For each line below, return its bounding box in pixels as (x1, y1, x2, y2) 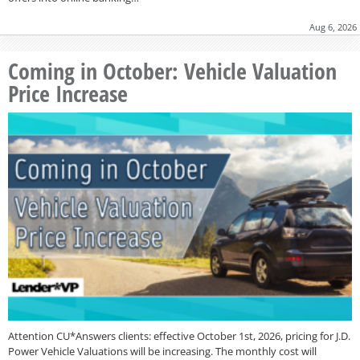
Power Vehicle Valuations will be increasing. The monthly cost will (8, 343, 317, 358)
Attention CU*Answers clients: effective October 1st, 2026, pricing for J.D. (8, 328, 350, 343)
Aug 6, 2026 (309, 21, 357, 34)
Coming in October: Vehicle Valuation (8, 55, 337, 87)
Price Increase (8, 78, 128, 109)
